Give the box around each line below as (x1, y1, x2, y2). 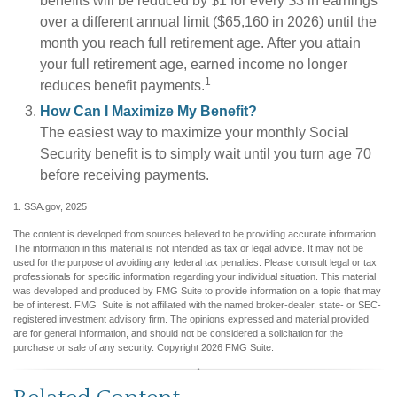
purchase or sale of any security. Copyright (13, 342, 201, 353)
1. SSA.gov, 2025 (13, 201, 87, 212)
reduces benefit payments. (40, 78, 205, 93)
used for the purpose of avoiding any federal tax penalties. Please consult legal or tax (13, 257, 377, 268)
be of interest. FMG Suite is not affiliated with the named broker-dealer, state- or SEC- (13, 300, 381, 310)
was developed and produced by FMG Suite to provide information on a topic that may (13, 285, 381, 296)
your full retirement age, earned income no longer (40, 57, 347, 72)
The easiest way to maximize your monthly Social (40, 125, 349, 140)
